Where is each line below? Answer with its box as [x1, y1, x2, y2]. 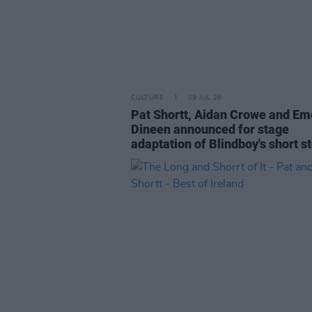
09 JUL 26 [187, 94, 222, 101]
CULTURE [131, 94, 164, 101]
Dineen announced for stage [131, 122, 289, 136]
